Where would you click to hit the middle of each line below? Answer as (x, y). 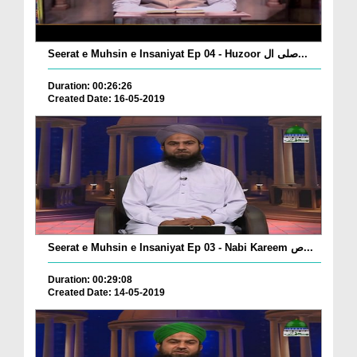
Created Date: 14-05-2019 (106, 292)
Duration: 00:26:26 (90, 86)
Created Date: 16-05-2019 (106, 98)
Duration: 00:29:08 (90, 279)
